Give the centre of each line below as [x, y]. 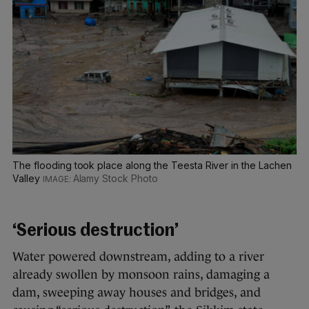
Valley [28, 178]
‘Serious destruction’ [96, 231]
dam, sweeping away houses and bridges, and [137, 292]
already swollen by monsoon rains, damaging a [141, 274]
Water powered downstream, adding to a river [138, 256]
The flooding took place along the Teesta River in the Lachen [152, 165]
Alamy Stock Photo [115, 178]
